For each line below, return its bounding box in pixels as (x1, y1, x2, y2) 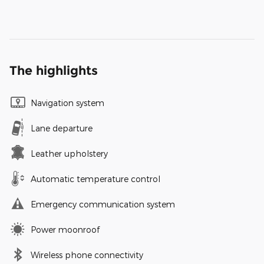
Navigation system (31, 98, 104, 108)
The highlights (9, 63, 98, 78)
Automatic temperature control (31, 174, 160, 184)
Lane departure (31, 123, 93, 134)
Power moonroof (31, 225, 100, 235)
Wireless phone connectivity (31, 250, 143, 260)
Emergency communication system (31, 199, 175, 210)
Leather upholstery (31, 148, 108, 159)
